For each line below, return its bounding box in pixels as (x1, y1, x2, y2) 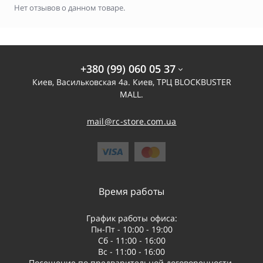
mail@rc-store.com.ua (86, 116, 177, 127)
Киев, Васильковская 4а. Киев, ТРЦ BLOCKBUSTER (32, 76, 231, 88)
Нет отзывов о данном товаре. (14, 2, 125, 14)
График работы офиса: (86, 213, 177, 224)
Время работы (99, 185, 164, 198)
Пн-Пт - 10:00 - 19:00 (90, 224, 173, 235)
